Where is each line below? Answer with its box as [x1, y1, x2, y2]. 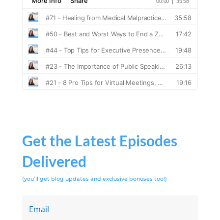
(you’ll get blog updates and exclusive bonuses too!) [22, 175, 167, 183]
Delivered [22, 152, 86, 170]
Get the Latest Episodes [22, 132, 177, 150]
